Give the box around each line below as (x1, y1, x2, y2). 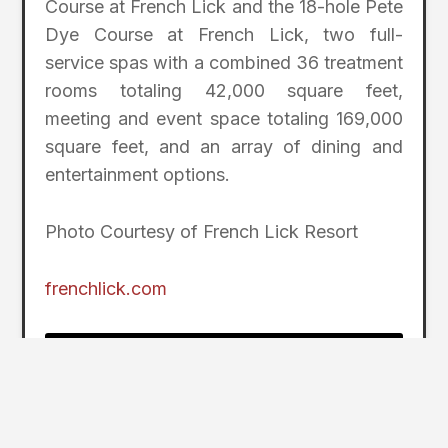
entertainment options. (45, 163, 231, 185)
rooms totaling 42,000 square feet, (45, 79, 403, 101)
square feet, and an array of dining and (45, 135, 403, 157)
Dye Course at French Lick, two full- (45, 23, 403, 45)
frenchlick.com (45, 277, 168, 299)
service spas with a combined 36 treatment (45, 51, 403, 73)
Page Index (63, 344, 171, 369)
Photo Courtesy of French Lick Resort (45, 220, 359, 242)
